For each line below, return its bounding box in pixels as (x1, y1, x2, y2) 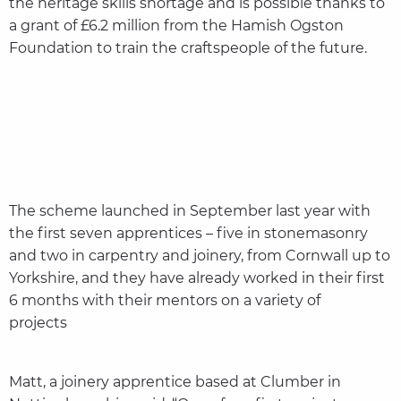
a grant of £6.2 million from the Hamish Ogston (8, 17, 344, 35)
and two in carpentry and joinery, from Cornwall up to (8, 247, 390, 265)
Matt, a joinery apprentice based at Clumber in (8, 373, 341, 391)
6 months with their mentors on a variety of (8, 292, 320, 310)
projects (8, 314, 103, 332)
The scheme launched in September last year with (8, 202, 371, 220)
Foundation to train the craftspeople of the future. (8, 39, 367, 57)
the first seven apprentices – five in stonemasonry (8, 225, 368, 243)
